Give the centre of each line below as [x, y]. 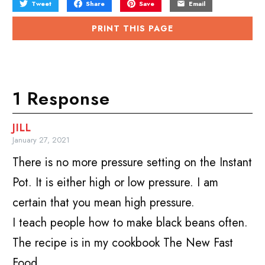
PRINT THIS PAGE [132, 29]
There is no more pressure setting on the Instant [132, 163]
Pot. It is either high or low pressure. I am [116, 183]
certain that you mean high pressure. [104, 203]
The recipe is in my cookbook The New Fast [123, 243]
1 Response [62, 99]
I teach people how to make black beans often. [130, 223]
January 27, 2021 [41, 140]
